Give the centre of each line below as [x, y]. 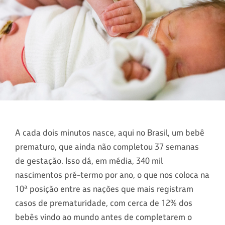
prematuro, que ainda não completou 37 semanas [107, 146]
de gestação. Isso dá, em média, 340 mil [89, 160]
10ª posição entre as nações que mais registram [104, 189]
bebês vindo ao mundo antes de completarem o [103, 217]
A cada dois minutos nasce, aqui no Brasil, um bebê [110, 132]
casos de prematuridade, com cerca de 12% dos [104, 203]
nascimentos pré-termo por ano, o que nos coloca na [112, 175]
